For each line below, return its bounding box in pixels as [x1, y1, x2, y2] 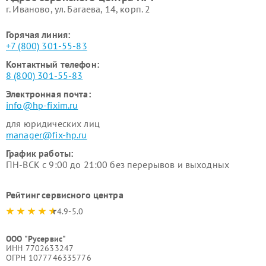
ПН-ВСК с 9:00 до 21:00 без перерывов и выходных [6, 159, 230, 170]
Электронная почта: [6, 88, 91, 100]
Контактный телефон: [6, 58, 99, 70]
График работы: [6, 147, 74, 159]
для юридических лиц [6, 118, 100, 129]
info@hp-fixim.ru [6, 99, 78, 111]
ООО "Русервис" [6, 233, 66, 244]
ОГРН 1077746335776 [6, 252, 91, 263]
